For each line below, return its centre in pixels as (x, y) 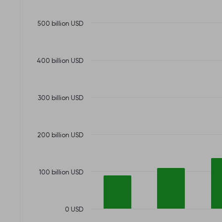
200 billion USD (77, 135)
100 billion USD (77, 172)
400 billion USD (77, 61)
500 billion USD (77, 24)
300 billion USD (77, 98)
